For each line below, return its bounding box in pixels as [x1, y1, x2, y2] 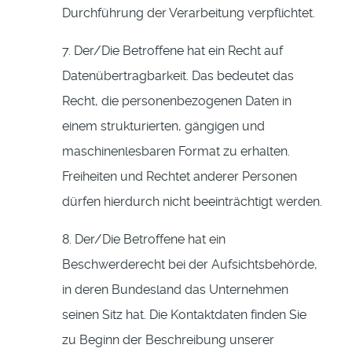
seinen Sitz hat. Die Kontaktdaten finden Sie [62, 307, 306, 323]
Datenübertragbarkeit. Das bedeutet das [62, 68, 294, 84]
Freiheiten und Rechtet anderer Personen [62, 169, 297, 185]
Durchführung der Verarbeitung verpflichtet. [62, 5, 315, 21]
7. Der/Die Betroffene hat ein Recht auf [62, 43, 283, 59]
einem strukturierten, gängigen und [62, 119, 265, 134]
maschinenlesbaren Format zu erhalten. [62, 144, 290, 159]
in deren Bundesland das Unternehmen [62, 282, 288, 298]
